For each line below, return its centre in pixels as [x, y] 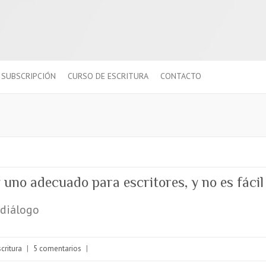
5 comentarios [57, 249]
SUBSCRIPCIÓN [28, 76]
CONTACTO [181, 76]
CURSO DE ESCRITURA [108, 76]
